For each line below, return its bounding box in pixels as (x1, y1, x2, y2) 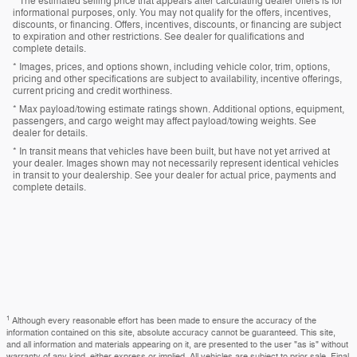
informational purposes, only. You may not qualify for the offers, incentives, (13, 6, 331, 20)
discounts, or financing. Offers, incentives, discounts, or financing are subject (13, 18, 341, 32)
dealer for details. (13, 127, 88, 140)
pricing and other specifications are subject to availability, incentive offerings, (13, 73, 342, 86)
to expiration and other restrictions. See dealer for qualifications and (13, 30, 304, 44)
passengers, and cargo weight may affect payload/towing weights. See (13, 115, 316, 128)
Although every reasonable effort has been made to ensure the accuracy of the (12, 316, 316, 327)
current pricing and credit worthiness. (13, 84, 172, 98)
